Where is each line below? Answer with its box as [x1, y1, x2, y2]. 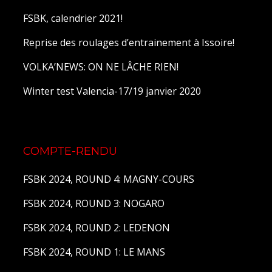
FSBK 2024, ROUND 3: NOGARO [22, 196, 165, 210]
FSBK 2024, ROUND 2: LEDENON [22, 220, 170, 234]
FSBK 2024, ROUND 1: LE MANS [22, 245, 165, 259]
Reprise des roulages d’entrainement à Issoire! [22, 35, 234, 49]
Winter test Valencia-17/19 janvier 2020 [22, 84, 201, 98]
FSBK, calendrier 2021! [22, 11, 123, 25]
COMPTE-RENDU [22, 144, 117, 158]
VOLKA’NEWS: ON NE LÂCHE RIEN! [22, 59, 178, 73]
